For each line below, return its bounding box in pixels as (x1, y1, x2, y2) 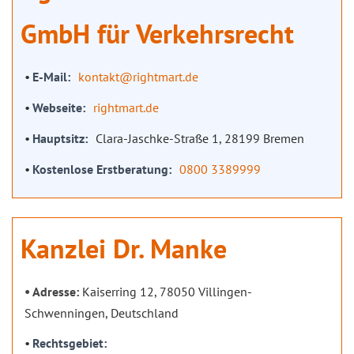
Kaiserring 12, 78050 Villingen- (82, 283, 252, 299)
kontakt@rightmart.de (78, 68, 198, 85)
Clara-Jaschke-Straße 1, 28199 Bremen (96, 130, 304, 146)
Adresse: (30, 283, 82, 299)
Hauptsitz (32, 130, 85, 146)
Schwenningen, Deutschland (24, 304, 179, 321)
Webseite (32, 99, 82, 115)
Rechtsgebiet (32, 334, 104, 351)
